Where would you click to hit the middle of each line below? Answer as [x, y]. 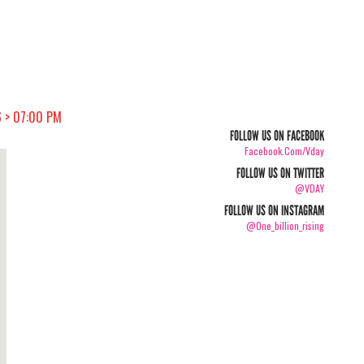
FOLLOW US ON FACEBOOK [277, 136]
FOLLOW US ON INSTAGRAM [275, 211]
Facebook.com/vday [285, 151]
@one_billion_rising [286, 225]
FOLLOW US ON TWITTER [281, 173]
